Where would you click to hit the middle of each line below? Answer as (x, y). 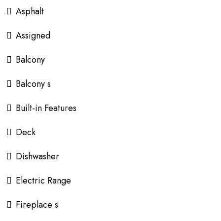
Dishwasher (37, 156)
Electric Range (43, 180)
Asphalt (30, 11)
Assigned (33, 35)
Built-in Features (46, 108)
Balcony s (33, 84)
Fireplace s (37, 204)
